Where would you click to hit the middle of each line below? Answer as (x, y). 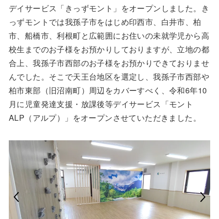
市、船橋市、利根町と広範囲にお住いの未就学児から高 (109, 35)
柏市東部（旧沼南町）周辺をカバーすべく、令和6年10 (108, 90)
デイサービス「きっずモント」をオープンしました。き (109, 8)
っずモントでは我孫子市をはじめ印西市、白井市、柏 (105, 22)
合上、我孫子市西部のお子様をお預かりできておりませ (109, 63)
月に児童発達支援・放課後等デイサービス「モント (101, 104)
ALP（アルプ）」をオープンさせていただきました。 (105, 117)
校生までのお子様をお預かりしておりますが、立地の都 (109, 49)
